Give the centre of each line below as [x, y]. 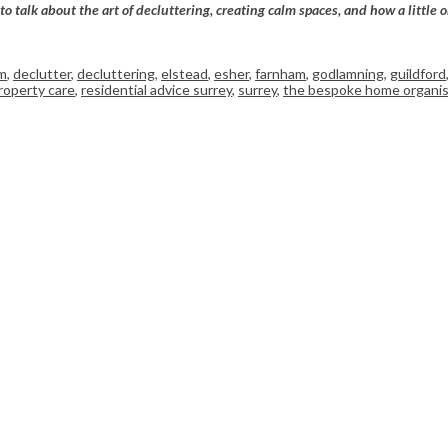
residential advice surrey [156, 90]
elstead [184, 74]
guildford [418, 74]
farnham [280, 74]
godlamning [348, 74]
